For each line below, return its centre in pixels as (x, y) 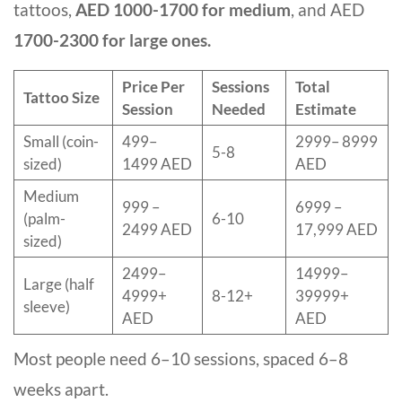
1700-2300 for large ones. (112, 40)
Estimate (326, 109)
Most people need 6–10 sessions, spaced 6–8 (181, 359)
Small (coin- (61, 142)
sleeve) (47, 307)
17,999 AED (336, 230)
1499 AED (157, 164)
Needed (239, 109)
